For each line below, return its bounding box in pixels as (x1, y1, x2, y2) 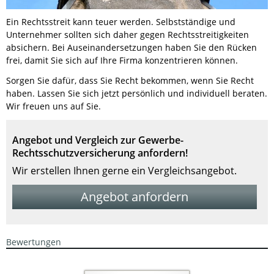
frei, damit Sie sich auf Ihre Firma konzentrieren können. (6, 54, 238, 66)
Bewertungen (6, 236, 61, 248)
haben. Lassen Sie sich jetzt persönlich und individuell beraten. (6, 87, 267, 99)
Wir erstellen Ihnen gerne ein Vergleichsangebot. (12, 164, 237, 177)
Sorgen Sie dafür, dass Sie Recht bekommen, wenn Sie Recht (6, 75, 254, 86)
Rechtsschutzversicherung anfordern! (12, 146, 188, 160)
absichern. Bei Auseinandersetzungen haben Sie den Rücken (6, 42, 257, 53)
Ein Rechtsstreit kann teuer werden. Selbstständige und (6, 16, 235, 28)
